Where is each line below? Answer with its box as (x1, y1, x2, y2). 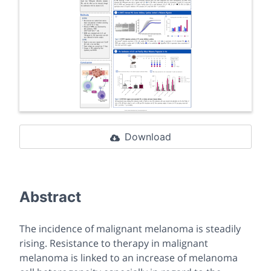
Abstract (19, 188, 81, 206)
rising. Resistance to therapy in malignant (19, 237, 208, 250)
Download (124, 131, 171, 143)
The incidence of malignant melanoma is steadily (19, 222, 241, 235)
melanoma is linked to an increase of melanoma (19, 251, 238, 264)
